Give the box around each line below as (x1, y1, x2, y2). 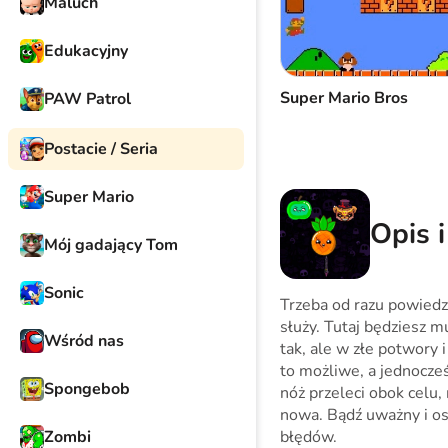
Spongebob (44, 378, 130, 400)
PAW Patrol (44, 88, 131, 110)
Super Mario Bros (280, 87, 408, 109)
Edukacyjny (44, 40, 128, 62)
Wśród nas (44, 330, 124, 352)
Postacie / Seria (44, 138, 158, 160)
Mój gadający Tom (44, 234, 178, 256)
